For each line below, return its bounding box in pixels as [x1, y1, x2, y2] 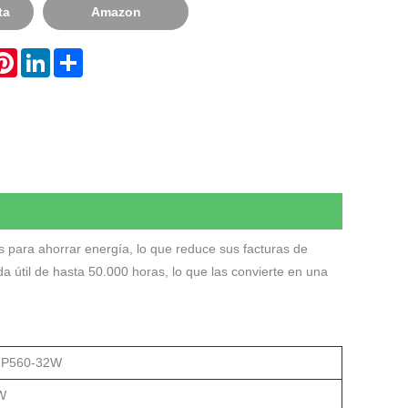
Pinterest [16, 47, 75, 63]
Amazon [91, 5, 142, 19]
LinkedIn [49, 47, 106, 63]
